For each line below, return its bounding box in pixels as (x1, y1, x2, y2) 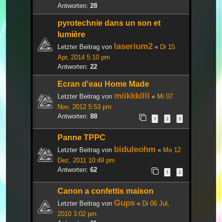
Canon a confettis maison (57, 187, 154, 196)
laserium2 (114, 41, 153, 52)
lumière (57, 30, 85, 39)
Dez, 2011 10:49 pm (57, 157, 115, 165)
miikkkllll (114, 91, 150, 101)
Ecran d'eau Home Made (57, 80, 149, 89)
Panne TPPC (57, 133, 106, 142)
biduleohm (114, 144, 156, 155)
